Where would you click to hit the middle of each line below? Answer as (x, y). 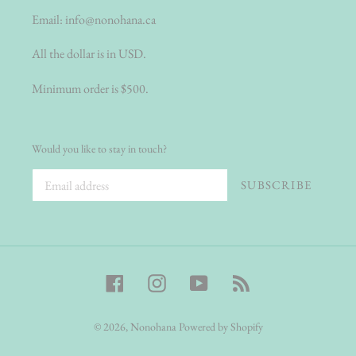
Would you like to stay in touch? (99, 148)
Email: (48, 19)
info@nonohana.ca (110, 19)
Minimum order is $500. (90, 88)
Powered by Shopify (221, 326)
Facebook (148, 280)
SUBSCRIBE (276, 185)
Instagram (191, 280)
